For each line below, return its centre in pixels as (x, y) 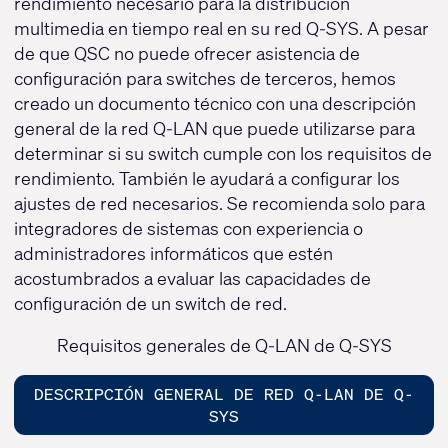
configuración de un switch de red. (150, 302)
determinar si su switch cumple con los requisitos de (222, 152)
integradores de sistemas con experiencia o (188, 227)
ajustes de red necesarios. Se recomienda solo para (219, 202)
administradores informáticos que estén (173, 252)
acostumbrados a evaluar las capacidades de (192, 277)
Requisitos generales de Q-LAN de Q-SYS (224, 344)
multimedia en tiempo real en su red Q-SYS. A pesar (221, 27)
